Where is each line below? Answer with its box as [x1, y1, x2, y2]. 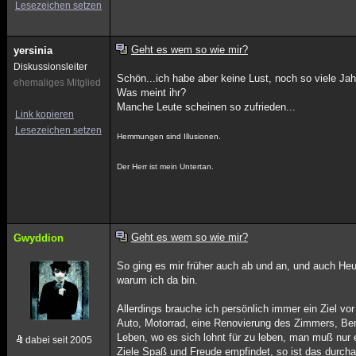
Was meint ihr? [117, 87, 187, 99]
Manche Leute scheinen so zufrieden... [117, 101, 296, 113]
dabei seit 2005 [25, 335, 92, 346]
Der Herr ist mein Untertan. [117, 162, 215, 171]
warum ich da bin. [117, 274, 199, 286]
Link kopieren [15, 109, 74, 120]
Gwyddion [14, 232, 64, 244]
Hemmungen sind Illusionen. [117, 132, 222, 141]
